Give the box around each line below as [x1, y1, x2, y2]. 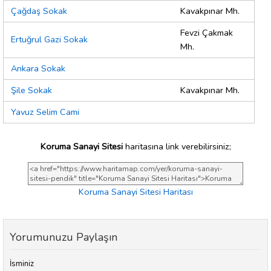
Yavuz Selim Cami [11, 106, 79, 119]
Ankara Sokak [11, 62, 65, 75]
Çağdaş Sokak [11, 5, 67, 18]
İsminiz [10, 258, 34, 270]
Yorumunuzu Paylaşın [10, 230, 117, 245]
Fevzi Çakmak [180, 27, 233, 39]
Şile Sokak [11, 84, 52, 97]
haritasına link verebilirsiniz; [122, 140, 231, 152]
